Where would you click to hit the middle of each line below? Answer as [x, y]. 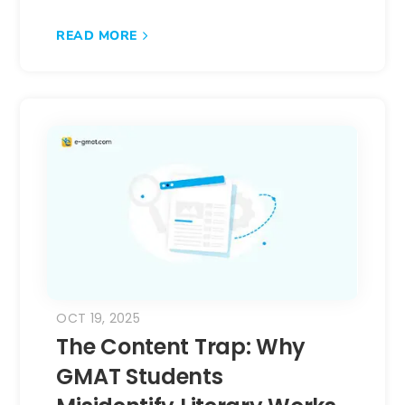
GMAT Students [140, 376]
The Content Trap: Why [181, 346]
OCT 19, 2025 [99, 318]
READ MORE [97, 35]
